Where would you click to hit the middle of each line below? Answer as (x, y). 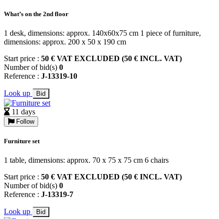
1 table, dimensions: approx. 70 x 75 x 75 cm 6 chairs (86, 160)
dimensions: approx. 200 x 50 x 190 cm (65, 42)
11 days (23, 111)
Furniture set (22, 141)
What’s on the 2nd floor (36, 14)
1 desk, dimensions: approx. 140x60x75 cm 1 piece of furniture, (102, 33)
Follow (24, 121)
